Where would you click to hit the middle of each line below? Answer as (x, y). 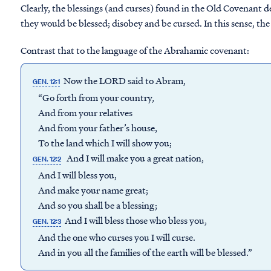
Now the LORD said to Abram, (125, 80)
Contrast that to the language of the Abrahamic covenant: (135, 50)
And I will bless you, (75, 175)
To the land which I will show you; (101, 143)
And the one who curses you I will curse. (114, 237)
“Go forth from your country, (93, 97)
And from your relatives (83, 113)
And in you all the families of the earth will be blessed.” (142, 252)
